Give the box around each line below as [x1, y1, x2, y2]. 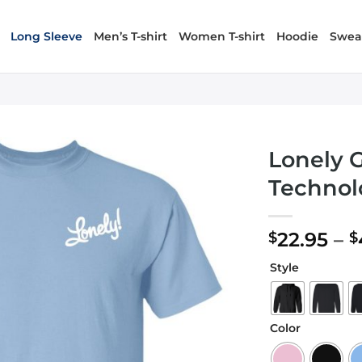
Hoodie [276, 29, 319, 44]
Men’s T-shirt [94, 29, 168, 44]
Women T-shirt [179, 29, 266, 44]
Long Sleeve [11, 29, 83, 44]
